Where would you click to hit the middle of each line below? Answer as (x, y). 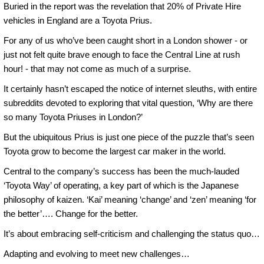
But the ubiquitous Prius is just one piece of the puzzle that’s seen (129, 137)
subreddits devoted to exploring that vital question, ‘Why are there (128, 103)
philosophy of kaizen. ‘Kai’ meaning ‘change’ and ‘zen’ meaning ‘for (130, 199)
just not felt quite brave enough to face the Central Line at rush (122, 54)
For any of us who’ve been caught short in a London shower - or (126, 40)
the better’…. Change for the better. (71, 213)
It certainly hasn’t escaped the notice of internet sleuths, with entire (130, 88)
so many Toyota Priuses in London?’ (74, 117)
